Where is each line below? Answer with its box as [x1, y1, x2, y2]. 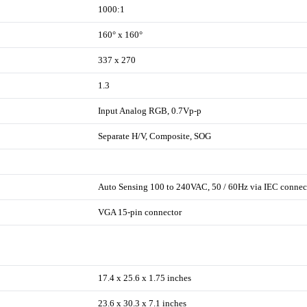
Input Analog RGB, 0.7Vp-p [98, 105, 202, 116]
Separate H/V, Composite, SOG [98, 130, 212, 141]
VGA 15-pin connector [98, 206, 182, 217]
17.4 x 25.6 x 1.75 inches [98, 272, 192, 283]
